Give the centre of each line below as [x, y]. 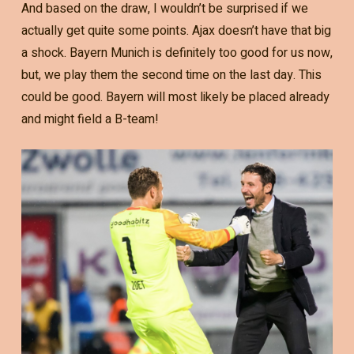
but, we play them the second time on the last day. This [171, 75]
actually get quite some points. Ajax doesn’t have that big [176, 30]
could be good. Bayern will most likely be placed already [175, 97]
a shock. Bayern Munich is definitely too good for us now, [177, 53]
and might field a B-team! [90, 119]
